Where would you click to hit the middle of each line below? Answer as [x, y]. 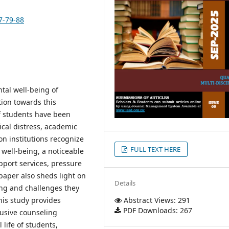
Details [125, 183]
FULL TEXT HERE [155, 149]
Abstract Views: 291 [156, 200]
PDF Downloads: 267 [157, 210]
